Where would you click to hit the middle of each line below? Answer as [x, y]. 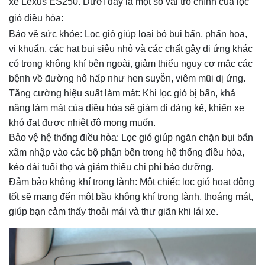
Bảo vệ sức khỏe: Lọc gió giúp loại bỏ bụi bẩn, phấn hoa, [128, 34]
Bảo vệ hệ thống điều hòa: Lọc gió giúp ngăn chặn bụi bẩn [131, 138]
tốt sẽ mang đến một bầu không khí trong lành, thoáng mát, [131, 197]
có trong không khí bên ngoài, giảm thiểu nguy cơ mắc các [131, 64]
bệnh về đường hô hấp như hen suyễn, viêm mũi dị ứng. [127, 79]
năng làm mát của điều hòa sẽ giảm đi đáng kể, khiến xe [127, 108]
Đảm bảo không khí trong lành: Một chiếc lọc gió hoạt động [132, 182]
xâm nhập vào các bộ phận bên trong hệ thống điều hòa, [127, 153]
